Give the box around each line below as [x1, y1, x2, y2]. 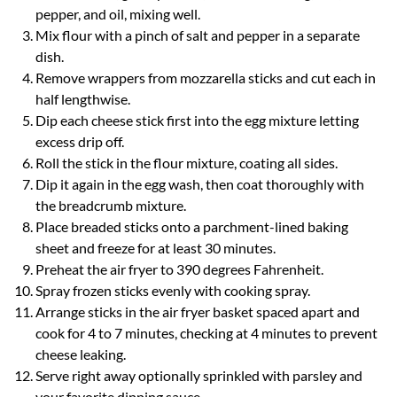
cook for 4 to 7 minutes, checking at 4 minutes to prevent [35, 324, 378, 342]
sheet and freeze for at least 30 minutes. [35, 239, 276, 257]
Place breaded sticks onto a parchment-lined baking [35, 218, 348, 236]
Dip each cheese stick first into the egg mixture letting [35, 112, 359, 129]
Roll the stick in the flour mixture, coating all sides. [35, 154, 338, 172]
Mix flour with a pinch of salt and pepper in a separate [35, 27, 360, 44]
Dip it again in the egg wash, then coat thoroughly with [35, 175, 364, 193]
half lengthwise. [35, 90, 130, 108]
